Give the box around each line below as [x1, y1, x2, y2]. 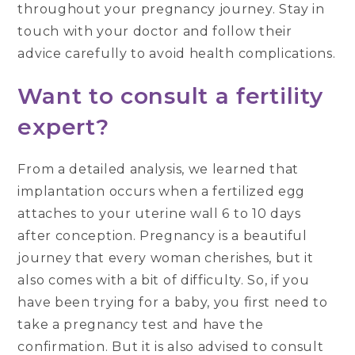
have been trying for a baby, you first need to [17, 295, 328, 311]
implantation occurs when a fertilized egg [17, 184, 306, 200]
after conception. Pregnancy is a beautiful [17, 228, 307, 244]
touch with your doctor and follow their [17, 24, 292, 40]
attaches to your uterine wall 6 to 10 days [17, 206, 301, 222]
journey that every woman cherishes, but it [17, 250, 314, 266]
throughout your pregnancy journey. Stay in [17, 2, 325, 17]
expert [17, 113, 96, 141]
